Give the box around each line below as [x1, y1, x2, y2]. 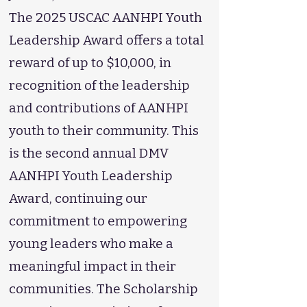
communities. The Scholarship [9, 281, 198, 297]
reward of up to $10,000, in [9, 55, 171, 71]
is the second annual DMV [9, 145, 169, 161]
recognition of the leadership [9, 77, 190, 93]
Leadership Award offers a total [9, 32, 204, 48]
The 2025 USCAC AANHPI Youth [9, 10, 202, 25]
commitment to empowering [9, 213, 187, 229]
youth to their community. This [9, 123, 199, 138]
